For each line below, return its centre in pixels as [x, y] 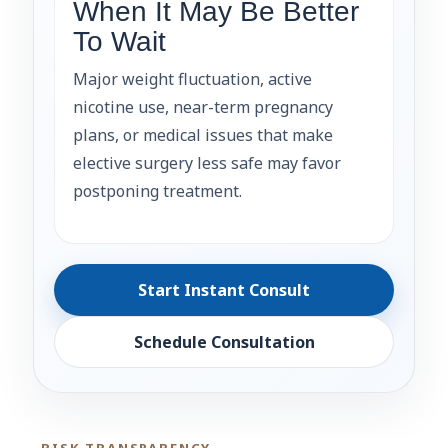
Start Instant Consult [224, 289]
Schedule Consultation [224, 341]
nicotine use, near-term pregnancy [203, 106]
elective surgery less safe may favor [207, 162]
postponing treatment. [157, 190]
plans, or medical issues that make [203, 134]
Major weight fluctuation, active [192, 78]
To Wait [119, 41]
